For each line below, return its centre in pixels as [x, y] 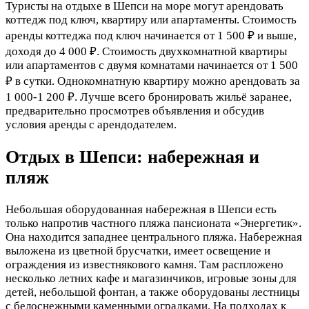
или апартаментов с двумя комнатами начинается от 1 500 [152, 66]
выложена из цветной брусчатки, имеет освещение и [138, 250]
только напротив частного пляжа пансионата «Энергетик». [153, 223]
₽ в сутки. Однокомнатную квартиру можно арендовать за [153, 81]
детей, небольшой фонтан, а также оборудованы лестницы [152, 292]
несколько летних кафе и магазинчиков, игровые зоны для [151, 278]
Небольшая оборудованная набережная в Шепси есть [141, 209]
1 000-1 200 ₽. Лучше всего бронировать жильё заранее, [149, 97]
